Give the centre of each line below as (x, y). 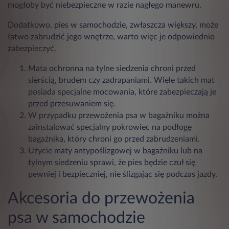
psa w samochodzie (76, 217)
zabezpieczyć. (32, 48)
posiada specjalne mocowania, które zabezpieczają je (122, 92)
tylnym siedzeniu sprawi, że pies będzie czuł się (112, 162)
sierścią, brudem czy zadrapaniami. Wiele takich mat (121, 80)
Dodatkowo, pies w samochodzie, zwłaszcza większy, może (113, 25)
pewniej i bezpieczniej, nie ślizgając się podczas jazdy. (123, 174)
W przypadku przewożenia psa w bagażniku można (119, 115)
